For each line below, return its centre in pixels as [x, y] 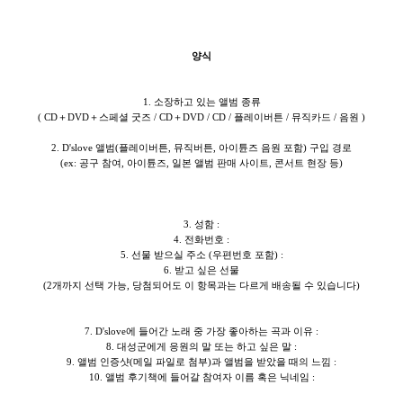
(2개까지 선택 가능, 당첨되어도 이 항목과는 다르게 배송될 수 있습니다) [201, 285]
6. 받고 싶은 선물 [201, 270]
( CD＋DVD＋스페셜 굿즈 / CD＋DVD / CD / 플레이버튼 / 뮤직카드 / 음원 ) [201, 117]
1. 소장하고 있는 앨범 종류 [201, 102]
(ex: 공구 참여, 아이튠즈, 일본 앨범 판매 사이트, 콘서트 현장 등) [201, 163]
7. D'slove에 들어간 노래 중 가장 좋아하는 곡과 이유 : [201, 331]
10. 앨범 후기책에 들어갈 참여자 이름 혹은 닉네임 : [201, 377]
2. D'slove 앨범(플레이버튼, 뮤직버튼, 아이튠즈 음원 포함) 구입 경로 [201, 148]
